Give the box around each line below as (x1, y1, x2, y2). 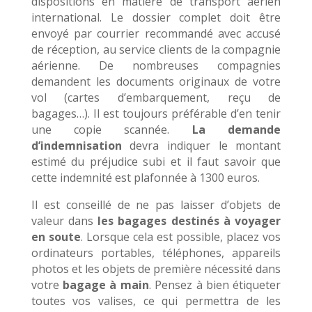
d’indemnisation (31, 138, 122, 154)
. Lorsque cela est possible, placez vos (80, 229, 281, 245)
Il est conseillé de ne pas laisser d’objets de (31, 197, 281, 213)
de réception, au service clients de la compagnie (31, 42, 281, 58)
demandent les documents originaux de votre (31, 74, 281, 90)
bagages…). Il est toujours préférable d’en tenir (31, 106, 281, 122)
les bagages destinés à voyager (93, 213, 281, 229)
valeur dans (31, 213, 94, 229)
